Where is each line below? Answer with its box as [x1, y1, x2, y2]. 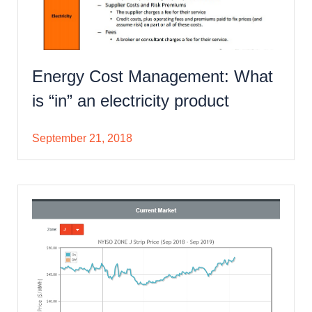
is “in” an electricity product [32, 91, 229, 110]
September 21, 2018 [32, 132, 132, 144]
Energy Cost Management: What [32, 66, 273, 86]
